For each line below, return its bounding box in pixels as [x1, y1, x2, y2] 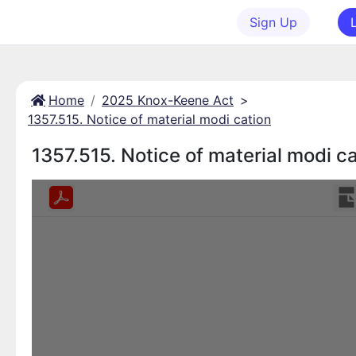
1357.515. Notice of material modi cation [28, 111, 271, 127]
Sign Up [250, 14, 297, 30]
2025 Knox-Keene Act [102, 92, 234, 108]
